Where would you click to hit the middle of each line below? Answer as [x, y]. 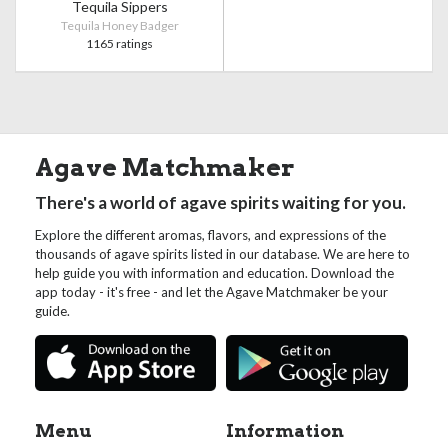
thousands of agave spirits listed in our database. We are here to [222, 254]
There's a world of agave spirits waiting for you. [220, 202]
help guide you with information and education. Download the [214, 273]
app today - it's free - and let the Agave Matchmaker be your [211, 292]
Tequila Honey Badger [119, 25]
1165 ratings [119, 43]
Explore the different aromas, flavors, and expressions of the [210, 235]
